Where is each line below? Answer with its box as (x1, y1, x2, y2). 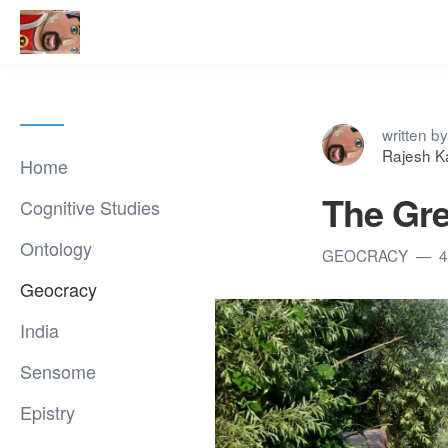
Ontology (20, 235, 92, 261)
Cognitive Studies (20, 194, 160, 220)
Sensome (20, 358, 96, 384)
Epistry (20, 399, 75, 425)
